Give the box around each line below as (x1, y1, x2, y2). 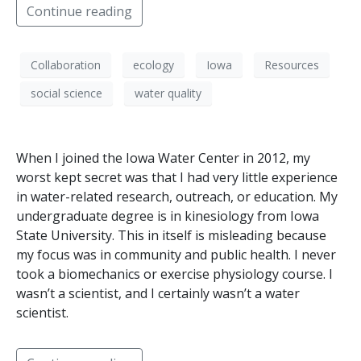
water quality (135, 85, 201, 102)
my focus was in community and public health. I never (16, 245, 336, 263)
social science (31, 85, 102, 102)
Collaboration (31, 56, 101, 73)
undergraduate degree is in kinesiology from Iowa (16, 206, 319, 225)
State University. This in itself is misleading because (16, 226, 326, 244)
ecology (133, 56, 174, 73)
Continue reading (27, 2, 132, 21)
